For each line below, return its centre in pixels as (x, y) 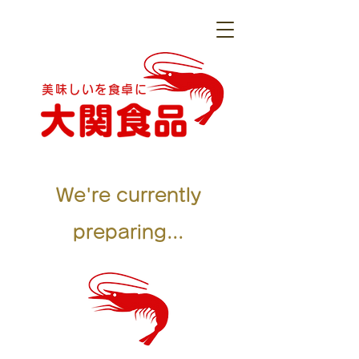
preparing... (128, 232)
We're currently (128, 195)
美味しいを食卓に (95, 89)
